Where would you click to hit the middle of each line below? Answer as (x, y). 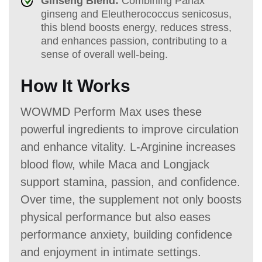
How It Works (75, 85)
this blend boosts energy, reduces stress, (136, 27)
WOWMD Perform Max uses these (111, 111)
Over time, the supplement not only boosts (131, 199)
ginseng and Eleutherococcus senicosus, (136, 14)
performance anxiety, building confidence (126, 234)
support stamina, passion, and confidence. (130, 182)
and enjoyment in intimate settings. (111, 252)
